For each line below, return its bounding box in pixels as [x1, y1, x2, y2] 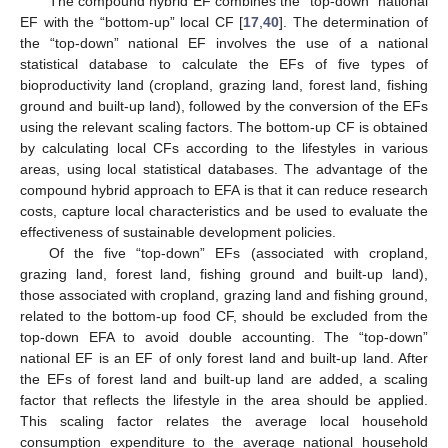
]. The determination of [279, 13, 429, 30]
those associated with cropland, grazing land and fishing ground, [20, 286, 428, 303]
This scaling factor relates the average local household [20, 412, 428, 429]
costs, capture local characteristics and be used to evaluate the [20, 202, 428, 219]
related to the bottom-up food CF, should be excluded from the [20, 307, 428, 324]
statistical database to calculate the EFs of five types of [20, 55, 428, 72]
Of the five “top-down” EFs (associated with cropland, [48, 244, 428, 261]
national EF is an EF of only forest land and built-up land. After [20, 349, 428, 366]
